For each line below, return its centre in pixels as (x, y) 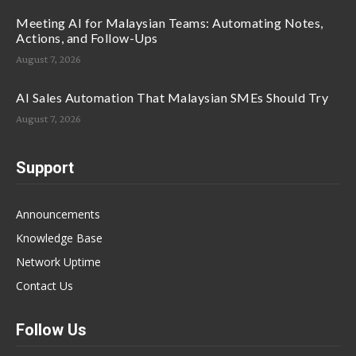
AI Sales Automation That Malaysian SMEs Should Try (172, 97)
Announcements (58, 214)
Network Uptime (58, 261)
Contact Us (44, 285)
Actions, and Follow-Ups (87, 37)
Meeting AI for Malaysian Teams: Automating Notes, (170, 22)
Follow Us (51, 329)
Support (45, 167)
